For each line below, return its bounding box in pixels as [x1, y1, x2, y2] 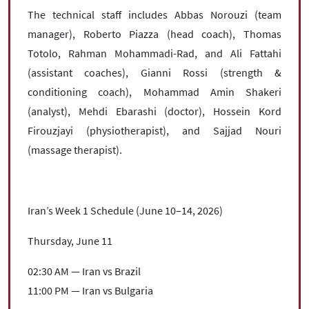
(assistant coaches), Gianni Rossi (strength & [28, 66, 281, 80]
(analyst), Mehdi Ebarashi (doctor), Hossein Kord [28, 104, 281, 119]
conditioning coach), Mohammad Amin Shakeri [28, 85, 281, 99]
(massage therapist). [28, 143, 122, 157]
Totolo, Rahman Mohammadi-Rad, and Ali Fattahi [28, 46, 281, 61]
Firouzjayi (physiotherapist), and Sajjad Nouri [28, 123, 281, 138]
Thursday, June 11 [28, 234, 112, 248]
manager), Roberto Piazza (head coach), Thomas [28, 27, 281, 41]
